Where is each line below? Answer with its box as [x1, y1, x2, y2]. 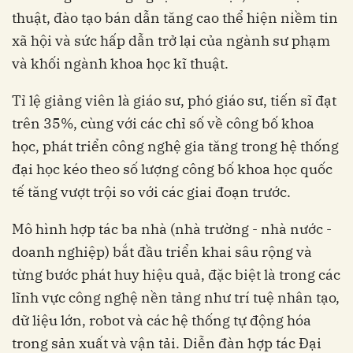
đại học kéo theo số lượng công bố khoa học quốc [12, 160, 333, 179]
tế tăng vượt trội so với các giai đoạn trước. [12, 183, 291, 202]
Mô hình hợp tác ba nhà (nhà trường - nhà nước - [12, 220, 332, 239]
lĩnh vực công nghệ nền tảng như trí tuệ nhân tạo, [12, 288, 340, 307]
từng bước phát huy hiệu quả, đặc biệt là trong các [12, 266, 340, 284]
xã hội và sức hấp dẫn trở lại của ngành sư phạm [12, 32, 330, 50]
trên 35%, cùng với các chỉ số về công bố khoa [12, 114, 314, 133]
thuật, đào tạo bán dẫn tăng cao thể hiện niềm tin [12, 9, 338, 28]
